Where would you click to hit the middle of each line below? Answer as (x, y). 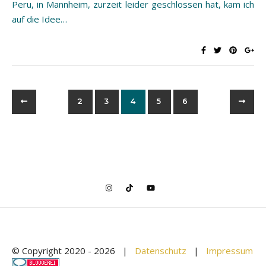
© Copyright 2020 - (53, 250)
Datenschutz (161, 250)
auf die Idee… (39, 19)
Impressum (229, 250)
